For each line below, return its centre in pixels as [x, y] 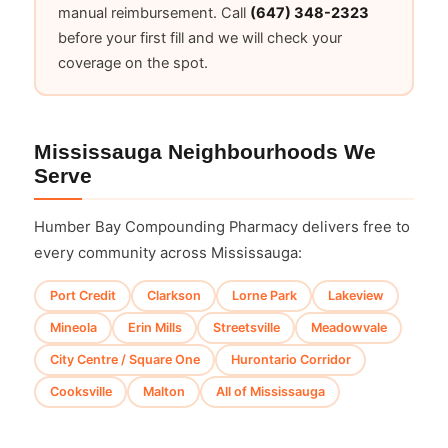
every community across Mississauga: [168, 252]
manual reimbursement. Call [153, 13]
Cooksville [80, 392]
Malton [163, 392]
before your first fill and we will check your [199, 38]
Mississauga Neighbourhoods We [205, 151]
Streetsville [246, 328]
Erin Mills [154, 328]
